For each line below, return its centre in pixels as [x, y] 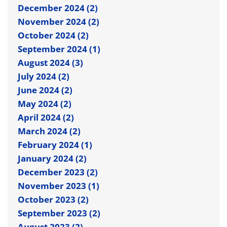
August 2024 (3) [50, 62]
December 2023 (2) [58, 172]
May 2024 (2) [45, 103]
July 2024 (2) [44, 76]
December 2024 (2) [58, 8]
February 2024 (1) [55, 144]
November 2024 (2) [59, 21]
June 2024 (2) [45, 90]
